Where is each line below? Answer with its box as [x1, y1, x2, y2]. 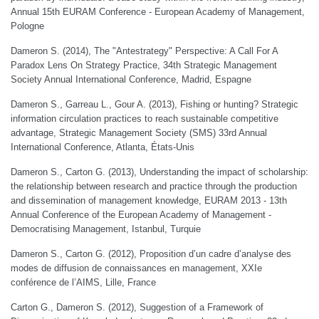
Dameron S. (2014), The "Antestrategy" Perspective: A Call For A [11, 46, 278, 56]
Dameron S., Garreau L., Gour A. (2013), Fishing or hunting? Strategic [11, 99, 298, 110]
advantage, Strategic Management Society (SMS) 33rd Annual [11, 127, 267, 138]
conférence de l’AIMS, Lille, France [11, 277, 156, 288]
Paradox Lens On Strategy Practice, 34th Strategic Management [11, 60, 277, 70]
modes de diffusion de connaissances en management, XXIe [11, 263, 262, 273]
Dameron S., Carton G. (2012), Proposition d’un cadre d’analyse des [11, 249, 291, 259]
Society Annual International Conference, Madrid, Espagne [11, 74, 251, 85]
